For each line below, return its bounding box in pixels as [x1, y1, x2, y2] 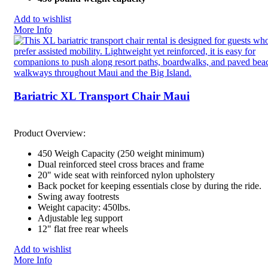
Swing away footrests [38, 191, 119, 202]
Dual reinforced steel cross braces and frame [38, 159, 204, 170]
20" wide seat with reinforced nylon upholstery [38, 170, 215, 181]
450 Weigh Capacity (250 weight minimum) [38, 148, 204, 159]
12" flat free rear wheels [38, 224, 128, 234]
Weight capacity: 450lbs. [38, 202, 130, 213]
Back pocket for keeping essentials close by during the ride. [38, 181, 261, 191]
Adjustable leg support [38, 213, 123, 224]
